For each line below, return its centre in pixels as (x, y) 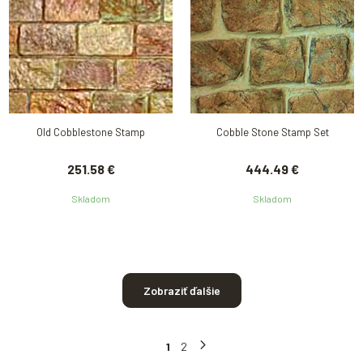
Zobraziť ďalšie (181, 290)
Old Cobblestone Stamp (91, 132)
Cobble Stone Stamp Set (272, 132)
